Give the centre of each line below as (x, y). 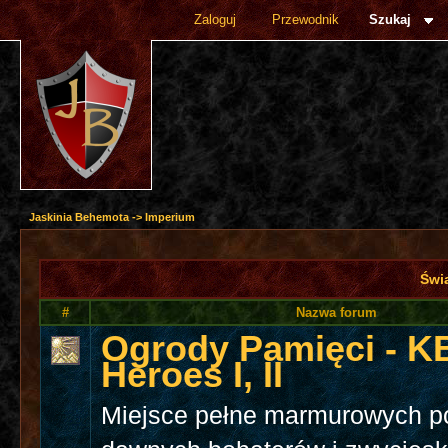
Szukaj (390, 19)
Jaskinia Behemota (79, 217)
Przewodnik (305, 19)
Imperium (170, 217)
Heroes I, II (192, 375)
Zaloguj (215, 19)
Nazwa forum (336, 313)
